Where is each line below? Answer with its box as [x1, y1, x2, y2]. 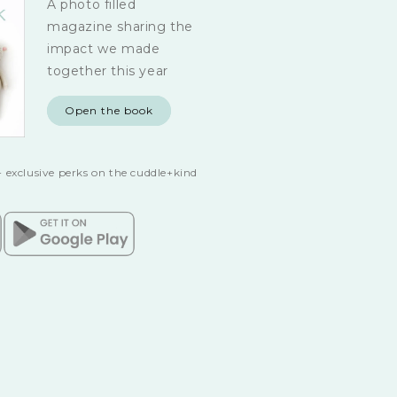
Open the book [64, 104, 153, 118]
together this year [46, 63, 168, 80]
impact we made [46, 41, 160, 58]
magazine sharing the [46, 19, 193, 35]
